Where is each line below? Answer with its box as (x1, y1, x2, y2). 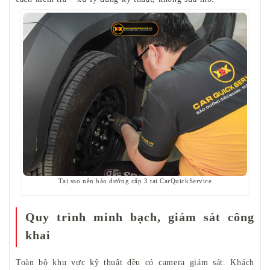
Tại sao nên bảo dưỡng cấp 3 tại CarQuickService (58, 177, 212, 185)
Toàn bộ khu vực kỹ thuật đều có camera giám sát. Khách (16, 258, 254, 268)
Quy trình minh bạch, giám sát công (25, 210, 254, 224)
